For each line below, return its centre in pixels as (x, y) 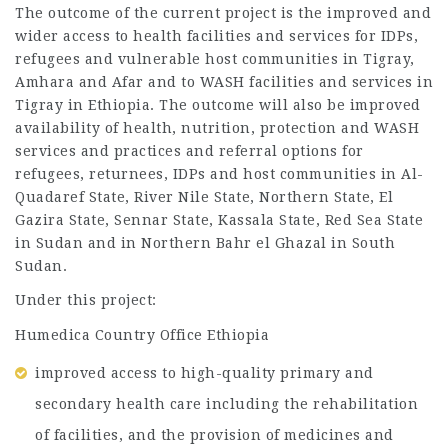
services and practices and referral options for (189, 150)
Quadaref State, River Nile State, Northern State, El (204, 196)
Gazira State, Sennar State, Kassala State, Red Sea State (219, 219)
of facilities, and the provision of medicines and (214, 435)
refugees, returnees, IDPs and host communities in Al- (219, 173)
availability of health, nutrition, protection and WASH (217, 127)
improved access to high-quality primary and (204, 373)
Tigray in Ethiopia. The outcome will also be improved (218, 104)
